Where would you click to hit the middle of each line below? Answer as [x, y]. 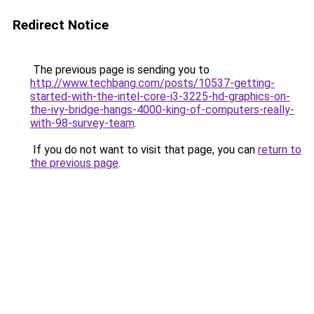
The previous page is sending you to [120, 70]
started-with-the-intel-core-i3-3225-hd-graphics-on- [160, 96]
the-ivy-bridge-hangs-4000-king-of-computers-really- [162, 110]
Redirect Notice [61, 25]
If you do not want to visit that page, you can [144, 150]
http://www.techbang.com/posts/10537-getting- [152, 83]
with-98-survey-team [82, 123]
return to [280, 150]
